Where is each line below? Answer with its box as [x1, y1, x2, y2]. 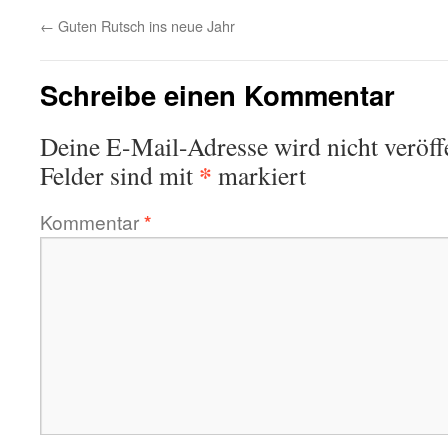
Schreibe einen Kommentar [40, 75, 395, 114]
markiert [212, 158, 306, 192]
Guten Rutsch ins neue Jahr [54, 15, 235, 36]
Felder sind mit [40, 158, 199, 192]
